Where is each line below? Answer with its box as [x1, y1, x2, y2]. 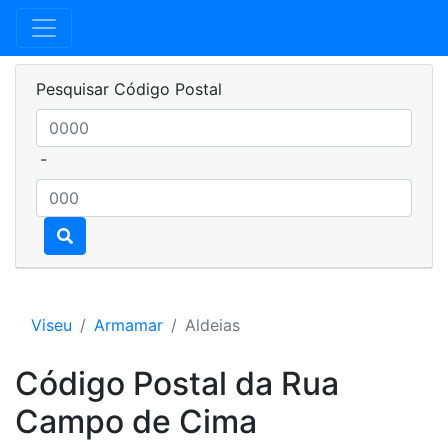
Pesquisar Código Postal [36, 79, 222, 99]
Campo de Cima [15, 402, 257, 441]
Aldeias [185, 315, 240, 335]
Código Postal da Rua [15, 364, 339, 403]
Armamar [94, 315, 163, 335]
